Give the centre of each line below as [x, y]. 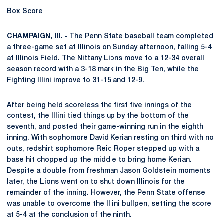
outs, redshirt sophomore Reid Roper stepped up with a [103, 149]
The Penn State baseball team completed [140, 36]
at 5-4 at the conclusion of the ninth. [69, 215]
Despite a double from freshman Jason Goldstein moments [109, 171]
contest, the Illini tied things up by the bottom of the [98, 116]
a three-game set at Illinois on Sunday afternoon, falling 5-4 [109, 47]
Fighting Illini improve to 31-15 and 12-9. [76, 80]
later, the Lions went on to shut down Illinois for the [96, 182]
